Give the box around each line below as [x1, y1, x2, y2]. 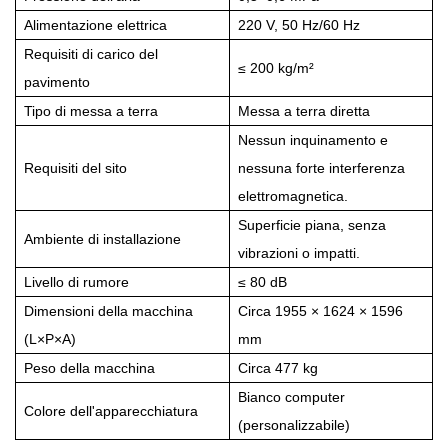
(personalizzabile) [238, 416, 350, 433]
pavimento [24, 73, 90, 90]
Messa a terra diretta [238, 102, 370, 119]
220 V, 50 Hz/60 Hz [238, 16, 360, 33]
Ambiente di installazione [24, 230, 181, 247]
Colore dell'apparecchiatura [24, 402, 198, 419]
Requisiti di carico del [24, 45, 158, 62]
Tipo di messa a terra [24, 102, 158, 119]
